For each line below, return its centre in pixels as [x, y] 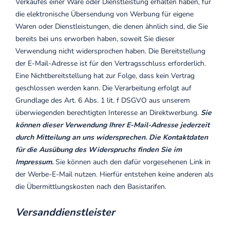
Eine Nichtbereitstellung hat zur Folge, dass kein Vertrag [105, 76]
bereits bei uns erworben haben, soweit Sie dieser [95, 39]
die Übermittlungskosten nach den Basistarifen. [91, 187]
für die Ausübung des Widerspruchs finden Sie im [99, 150]
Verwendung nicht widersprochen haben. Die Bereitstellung [110, 51]
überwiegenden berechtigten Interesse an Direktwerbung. [108, 113]
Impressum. [34, 162]
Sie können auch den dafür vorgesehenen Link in [132, 162]
